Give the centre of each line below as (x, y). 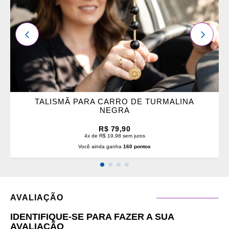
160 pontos (137, 147)
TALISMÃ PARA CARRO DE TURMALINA (114, 102)
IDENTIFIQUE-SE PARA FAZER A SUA (92, 217)
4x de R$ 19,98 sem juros (114, 136)
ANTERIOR (44, 34)
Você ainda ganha (101, 147)
